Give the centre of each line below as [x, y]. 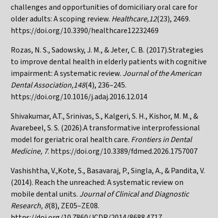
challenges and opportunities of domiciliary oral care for [104, 7]
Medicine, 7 [29, 151]
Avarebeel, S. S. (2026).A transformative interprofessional [106, 128]
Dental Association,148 [48, 85]
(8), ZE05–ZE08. [74, 206]
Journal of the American [162, 73]
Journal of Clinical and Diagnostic [134, 194]
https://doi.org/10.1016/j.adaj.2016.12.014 [79, 97]
